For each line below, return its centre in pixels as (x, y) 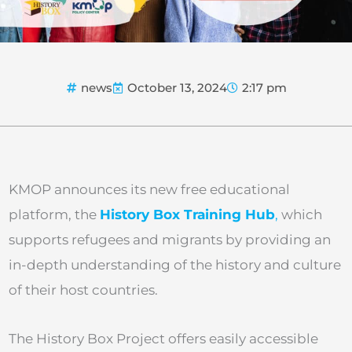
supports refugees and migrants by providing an (170, 240)
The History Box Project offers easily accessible (163, 338)
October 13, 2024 (177, 88)
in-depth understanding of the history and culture (175, 265)
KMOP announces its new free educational (149, 190)
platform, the (54, 215)
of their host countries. (83, 290)
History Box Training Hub (187, 215)
